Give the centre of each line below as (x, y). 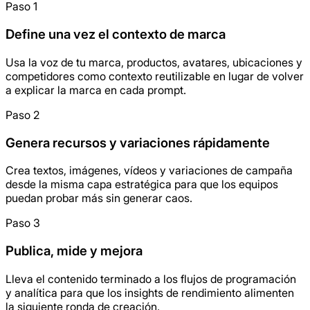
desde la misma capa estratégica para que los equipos (142, 184)
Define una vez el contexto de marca (116, 35)
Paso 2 (22, 115)
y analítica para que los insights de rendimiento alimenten (150, 292)
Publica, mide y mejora (74, 251)
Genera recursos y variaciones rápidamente (138, 143)
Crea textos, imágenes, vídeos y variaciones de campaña (149, 171)
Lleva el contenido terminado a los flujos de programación (151, 279)
